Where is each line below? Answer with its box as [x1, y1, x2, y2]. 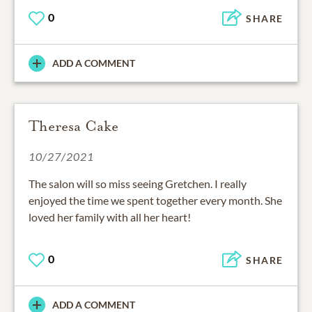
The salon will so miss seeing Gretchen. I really [29, 177, 247, 191]
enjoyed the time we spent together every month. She [29, 194, 282, 208]
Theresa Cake [29, 117, 118, 136]
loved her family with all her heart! [29, 210, 191, 224]
